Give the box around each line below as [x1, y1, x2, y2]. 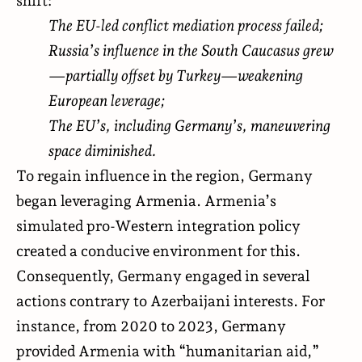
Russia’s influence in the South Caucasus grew [48, 40, 334, 59]
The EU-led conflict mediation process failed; [48, 15, 323, 34]
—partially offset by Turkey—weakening [48, 65, 303, 84]
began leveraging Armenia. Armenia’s [16, 191, 276, 209]
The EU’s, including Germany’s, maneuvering [48, 116, 330, 134]
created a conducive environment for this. [16, 241, 301, 259]
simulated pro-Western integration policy [16, 216, 301, 234]
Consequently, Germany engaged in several [16, 266, 309, 284]
